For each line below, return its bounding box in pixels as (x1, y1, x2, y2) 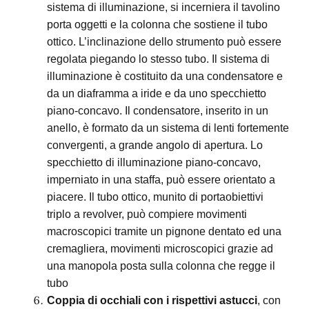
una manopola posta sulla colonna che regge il (47, 260, 275, 272)
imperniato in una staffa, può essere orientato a (47, 174, 275, 186)
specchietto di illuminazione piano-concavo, (47, 157, 261, 169)
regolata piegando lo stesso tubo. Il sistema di (47, 53, 270, 66)
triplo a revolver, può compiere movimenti (47, 208, 247, 221)
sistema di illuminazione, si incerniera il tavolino (47, 1, 280, 14)
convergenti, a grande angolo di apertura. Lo (47, 139, 263, 152)
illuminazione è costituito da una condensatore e (47, 70, 283, 83)
